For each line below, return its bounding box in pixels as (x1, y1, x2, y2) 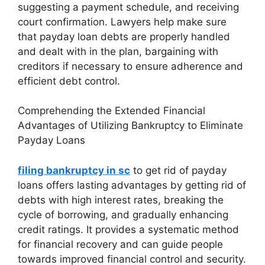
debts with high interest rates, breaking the (18, 193, 224, 206)
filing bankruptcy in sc (18, 164, 130, 176)
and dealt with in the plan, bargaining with (18, 45, 218, 57)
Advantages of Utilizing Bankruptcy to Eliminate (18, 119, 243, 132)
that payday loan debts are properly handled (18, 30, 230, 43)
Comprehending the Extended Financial (18, 105, 205, 117)
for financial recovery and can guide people (18, 238, 223, 250)
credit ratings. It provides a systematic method (18, 223, 239, 235)
